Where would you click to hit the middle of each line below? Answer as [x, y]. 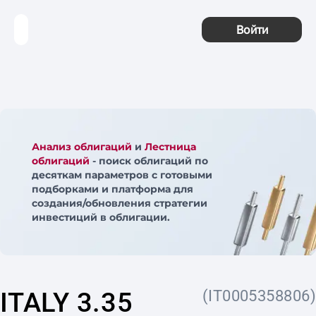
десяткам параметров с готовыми [122, 175]
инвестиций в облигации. [101, 217]
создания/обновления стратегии [120, 203]
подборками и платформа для [113, 189]
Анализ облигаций [82, 147]
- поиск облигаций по [149, 161]
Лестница [170, 147]
